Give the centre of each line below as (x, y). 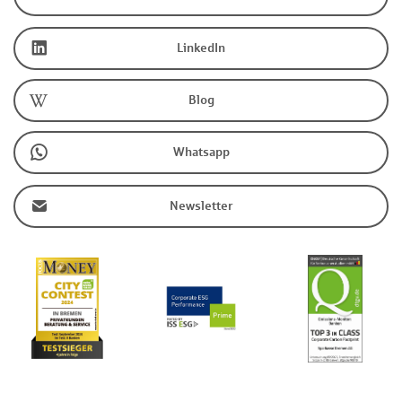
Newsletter (201, 206)
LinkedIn (201, 48)
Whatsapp (201, 153)
